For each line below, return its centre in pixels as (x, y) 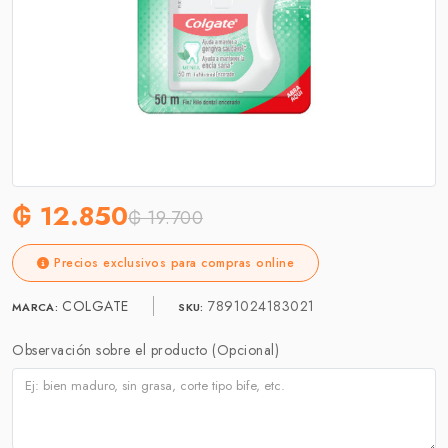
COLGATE (98, 305)
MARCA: (35, 306)
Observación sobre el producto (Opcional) (145, 349)
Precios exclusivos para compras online (171, 262)
